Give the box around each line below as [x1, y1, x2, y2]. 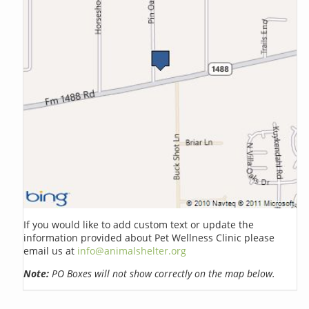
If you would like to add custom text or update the [23, 217, 255, 231]
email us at [23, 243, 78, 257]
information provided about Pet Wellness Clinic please [23, 230, 275, 244]
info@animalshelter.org [77, 243, 187, 257]
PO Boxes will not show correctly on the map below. [49, 266, 276, 280]
